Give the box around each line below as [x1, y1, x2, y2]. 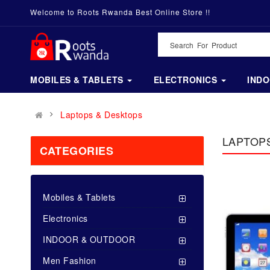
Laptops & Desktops [60, 108, 142, 121]
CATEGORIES [40, 142, 113, 159]
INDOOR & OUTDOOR [43, 233, 135, 245]
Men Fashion [43, 254, 96, 266]
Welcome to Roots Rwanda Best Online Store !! [30, 7, 210, 17]
